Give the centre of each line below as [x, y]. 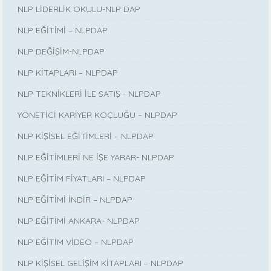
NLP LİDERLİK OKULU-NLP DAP [79, 9]
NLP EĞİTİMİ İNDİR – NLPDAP [75, 200]
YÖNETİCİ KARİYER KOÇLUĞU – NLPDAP [98, 115]
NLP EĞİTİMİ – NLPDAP [63, 31]
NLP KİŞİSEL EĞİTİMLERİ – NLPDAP [86, 136]
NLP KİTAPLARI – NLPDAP [68, 73]
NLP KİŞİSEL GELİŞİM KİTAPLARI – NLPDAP [101, 263]
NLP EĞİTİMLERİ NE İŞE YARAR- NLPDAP [96, 158]
